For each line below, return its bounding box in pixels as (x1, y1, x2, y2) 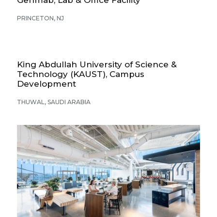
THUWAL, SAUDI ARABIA (17, 98, 91, 106)
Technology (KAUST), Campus (17, 69, 144, 79)
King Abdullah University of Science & (17, 59, 177, 69)
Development (17, 78, 76, 89)
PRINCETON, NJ (17, 14, 64, 22)
